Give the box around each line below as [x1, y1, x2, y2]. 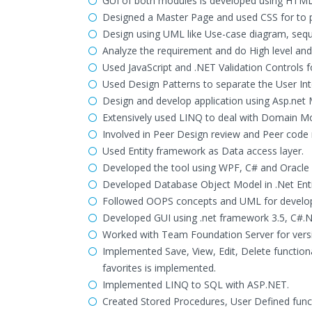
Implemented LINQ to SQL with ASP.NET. [102, 278, 289, 291]
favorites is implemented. [102, 261, 216, 274]
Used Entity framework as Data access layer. [102, 144, 304, 157]
